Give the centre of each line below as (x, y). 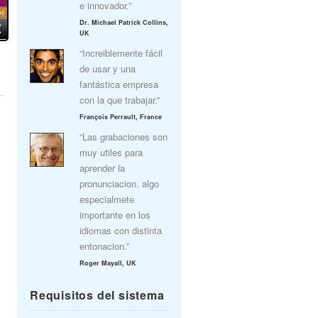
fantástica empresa (119, 84)
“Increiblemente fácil (121, 53)
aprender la (102, 168)
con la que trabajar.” (120, 100)
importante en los (115, 215)
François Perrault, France (121, 117)
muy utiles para (111, 152)
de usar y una (108, 68)
